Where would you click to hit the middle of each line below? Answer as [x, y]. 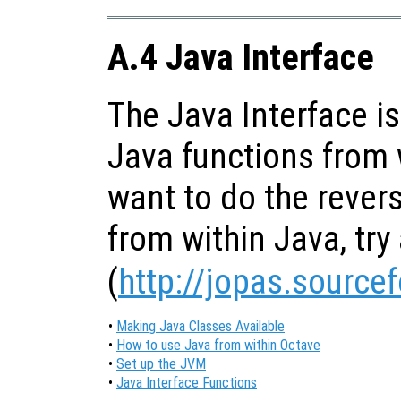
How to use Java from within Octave [218, 346]
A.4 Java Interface [241, 57]
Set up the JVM [161, 364]
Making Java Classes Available [200, 327]
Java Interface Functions [187, 383]
